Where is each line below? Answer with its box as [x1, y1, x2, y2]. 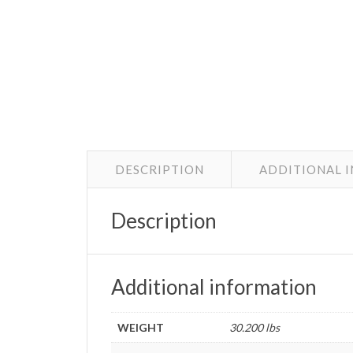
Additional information [111, 273, 318, 299]
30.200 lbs [229, 320, 281, 334]
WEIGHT [117, 320, 165, 334]
